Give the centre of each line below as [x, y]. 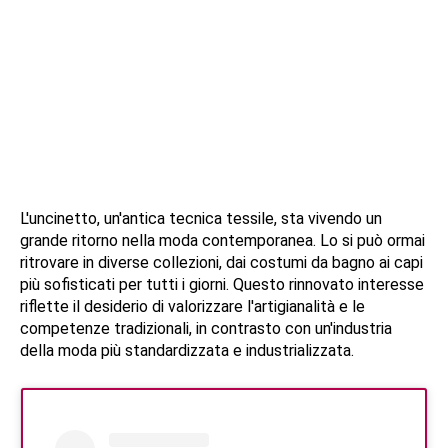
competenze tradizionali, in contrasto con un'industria [206, 329]
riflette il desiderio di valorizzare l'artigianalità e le [192, 307]
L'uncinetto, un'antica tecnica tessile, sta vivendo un [201, 219]
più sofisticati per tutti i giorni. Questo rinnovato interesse [222, 285]
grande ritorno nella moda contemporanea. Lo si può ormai [222, 241]
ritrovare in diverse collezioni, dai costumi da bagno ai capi [221, 263]
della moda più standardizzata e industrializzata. [187, 351]
